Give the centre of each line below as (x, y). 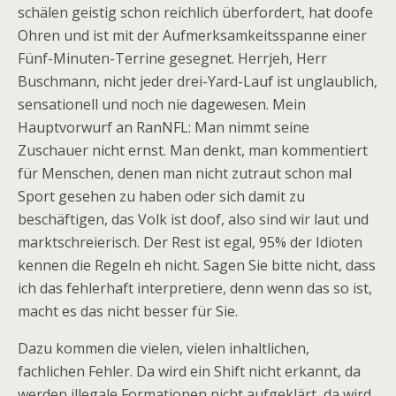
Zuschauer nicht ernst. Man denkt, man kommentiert (193, 150)
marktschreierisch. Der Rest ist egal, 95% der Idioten (190, 242)
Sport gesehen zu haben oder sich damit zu (161, 196)
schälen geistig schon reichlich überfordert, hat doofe (195, 12)
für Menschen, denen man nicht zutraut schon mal (185, 173)
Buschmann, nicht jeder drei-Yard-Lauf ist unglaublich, (198, 81)
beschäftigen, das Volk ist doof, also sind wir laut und (193, 219)
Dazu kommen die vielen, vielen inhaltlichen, (164, 348)
